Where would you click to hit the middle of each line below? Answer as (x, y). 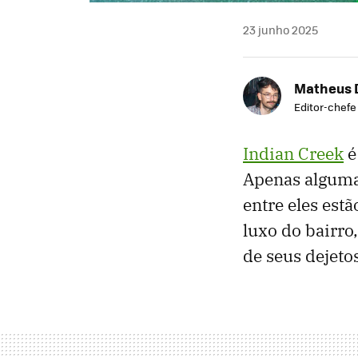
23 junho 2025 (280, 29)
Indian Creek (293, 153)
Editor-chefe (325, 106)
